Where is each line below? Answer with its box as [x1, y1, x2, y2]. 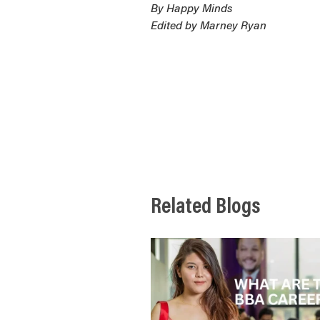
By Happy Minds [151, 4, 232, 16]
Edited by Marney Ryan [151, 21, 269, 33]
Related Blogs [151, 196, 260, 219]
